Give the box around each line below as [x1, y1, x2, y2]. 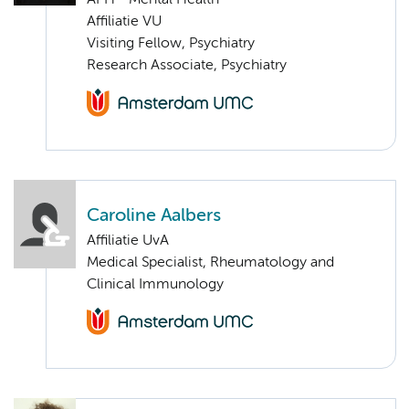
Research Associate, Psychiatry [87, 58, 287, 74]
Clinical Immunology [87, 277, 224, 292]
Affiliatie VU [87, 15, 162, 30]
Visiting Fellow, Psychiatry [87, 37, 255, 52]
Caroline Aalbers [87, 206, 221, 225]
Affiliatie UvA [87, 233, 169, 248]
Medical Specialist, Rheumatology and [87, 255, 334, 270]
